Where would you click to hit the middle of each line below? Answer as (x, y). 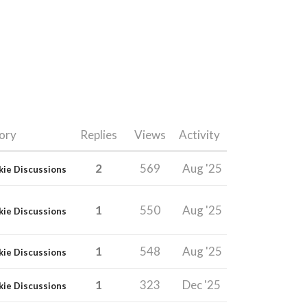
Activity (199, 134)
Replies (98, 134)
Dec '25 (201, 284)
